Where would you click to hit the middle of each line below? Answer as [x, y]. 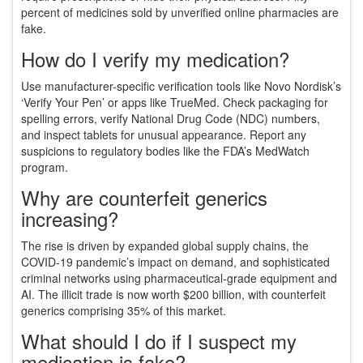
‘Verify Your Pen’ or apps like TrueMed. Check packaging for [175, 102]
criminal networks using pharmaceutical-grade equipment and [179, 278]
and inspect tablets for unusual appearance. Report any [164, 135]
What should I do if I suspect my [159, 341]
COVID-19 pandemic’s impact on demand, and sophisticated [175, 262]
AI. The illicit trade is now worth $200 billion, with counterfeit [173, 295]
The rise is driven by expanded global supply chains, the [165, 246]
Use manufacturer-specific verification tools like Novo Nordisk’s [181, 86]
